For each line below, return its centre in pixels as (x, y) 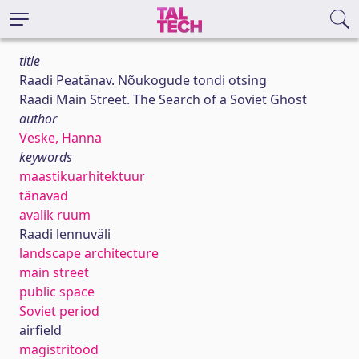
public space (57, 292)
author (38, 119)
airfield (40, 330)
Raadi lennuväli (65, 234)
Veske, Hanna (61, 138)
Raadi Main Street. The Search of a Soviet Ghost (163, 99)
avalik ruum (55, 215)
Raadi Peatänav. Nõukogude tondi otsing (143, 80)
